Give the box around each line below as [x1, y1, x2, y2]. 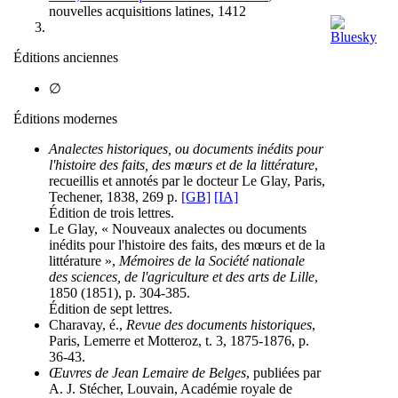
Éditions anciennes [13, 49, 118, 65]
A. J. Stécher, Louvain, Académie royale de [49, 380, 292, 396]
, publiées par [246, 364, 321, 380]
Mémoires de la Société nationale [119, 252, 305, 268]
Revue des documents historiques [126, 316, 312, 332]
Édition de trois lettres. [49, 204, 174, 220]
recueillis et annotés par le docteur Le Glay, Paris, [49, 172, 325, 188]
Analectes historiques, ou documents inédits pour [49, 140, 323, 156]
